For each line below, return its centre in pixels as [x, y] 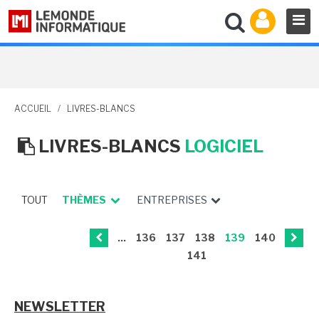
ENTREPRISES [173, 200]
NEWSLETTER [60, 307]
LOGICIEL [224, 146]
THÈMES [84, 200]
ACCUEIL [33, 109]
